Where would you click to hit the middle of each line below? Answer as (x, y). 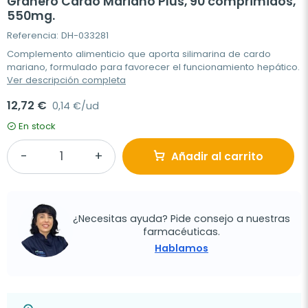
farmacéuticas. (181, 231)
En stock (37, 126)
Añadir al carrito (217, 156)
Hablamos (181, 248)
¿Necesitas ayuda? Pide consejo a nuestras (181, 218)
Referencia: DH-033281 (58, 35)
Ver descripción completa (66, 80)
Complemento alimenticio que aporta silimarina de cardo (139, 54)
